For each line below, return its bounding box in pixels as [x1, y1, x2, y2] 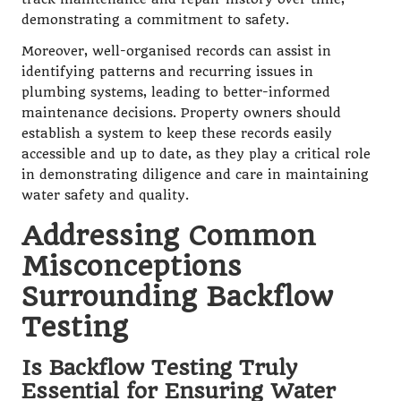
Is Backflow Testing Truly [21, 354, 297, 380]
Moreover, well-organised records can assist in [21, 43, 331, 59]
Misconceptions [21, 249, 242, 282]
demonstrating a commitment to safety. [21, 12, 289, 28]
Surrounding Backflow [21, 279, 333, 312]
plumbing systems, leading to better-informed [21, 84, 330, 100]
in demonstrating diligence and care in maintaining [21, 166, 369, 183]
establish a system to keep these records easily [21, 125, 332, 141]
